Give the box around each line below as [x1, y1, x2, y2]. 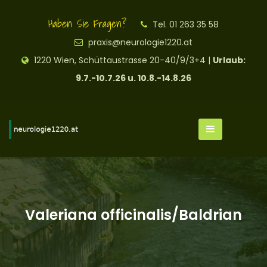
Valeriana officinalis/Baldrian [25, 205, 242, 225]
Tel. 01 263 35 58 [150, 18, 219, 30]
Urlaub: [213, 54, 246, 66]
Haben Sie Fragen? [48, 15, 126, 32]
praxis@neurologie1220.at [88, 36, 193, 48]
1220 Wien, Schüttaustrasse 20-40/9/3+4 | [32, 54, 213, 66]
